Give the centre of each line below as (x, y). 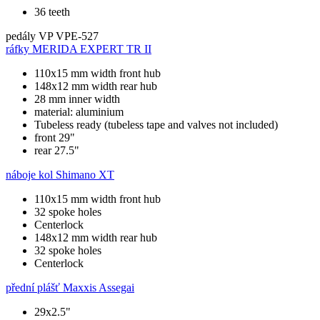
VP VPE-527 (69, 36)
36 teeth (52, 11)
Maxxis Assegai (99, 287)
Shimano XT (85, 174)
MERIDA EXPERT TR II (92, 49)
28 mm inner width (77, 99)
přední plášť (33, 287)
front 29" (55, 137)
